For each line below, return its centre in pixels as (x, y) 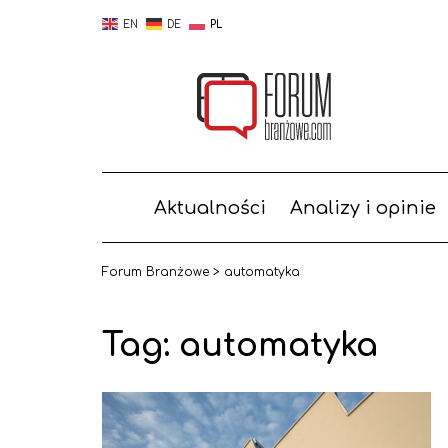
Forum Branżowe (155, 272)
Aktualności (209, 208)
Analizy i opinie (362, 208)
